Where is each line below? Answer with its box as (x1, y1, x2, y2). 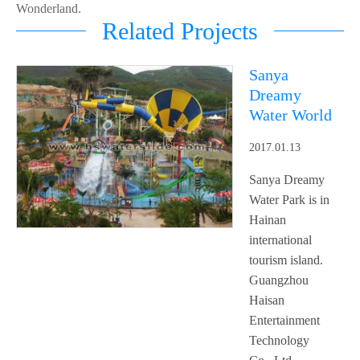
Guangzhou (249, 272, 309, 287)
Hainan (249, 212, 286, 227)
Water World (249, 105, 332, 124)
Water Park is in (249, 192, 329, 207)
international (249, 232, 312, 247)
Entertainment (249, 313, 320, 327)
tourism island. (249, 252, 323, 267)
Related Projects (102, 17, 258, 44)
